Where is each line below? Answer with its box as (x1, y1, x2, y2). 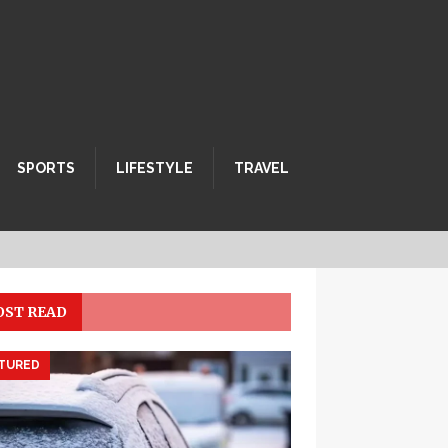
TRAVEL (234, 160, 289, 176)
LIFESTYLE (116, 160, 193, 176)
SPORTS (17, 160, 75, 176)
